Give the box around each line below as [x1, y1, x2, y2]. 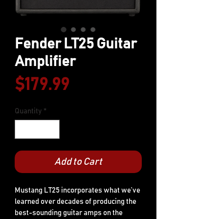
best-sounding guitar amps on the [15, 209, 123, 217]
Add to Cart [54, 156, 102, 167]
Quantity [15, 108, 42, 115]
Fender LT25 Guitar [15, 37, 137, 51]
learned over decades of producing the [15, 197, 136, 205]
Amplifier [15, 54, 76, 69]
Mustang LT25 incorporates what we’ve [15, 186, 140, 194]
